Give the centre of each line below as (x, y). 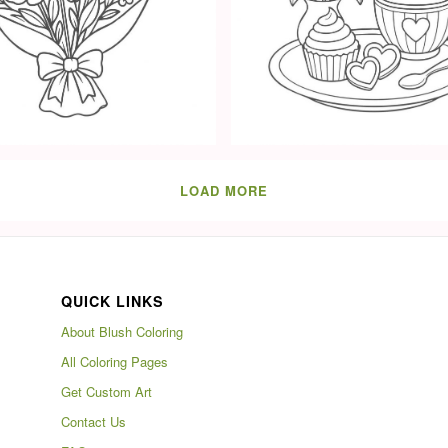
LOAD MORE (224, 190)
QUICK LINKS (113, 301)
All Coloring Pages (115, 362)
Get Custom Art (107, 392)
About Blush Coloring (122, 332)
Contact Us (94, 422)
